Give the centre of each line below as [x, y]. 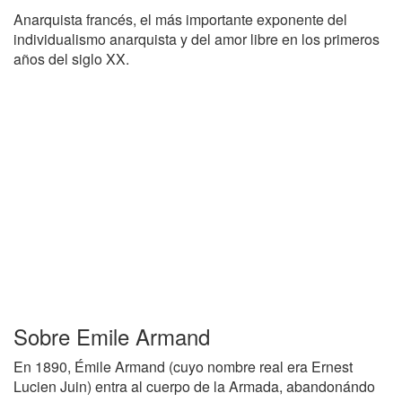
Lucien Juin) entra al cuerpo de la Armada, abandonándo [194, 386]
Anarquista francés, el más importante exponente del [180, 19]
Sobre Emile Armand [112, 336]
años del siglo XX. [71, 59]
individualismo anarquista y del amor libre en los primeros [197, 39]
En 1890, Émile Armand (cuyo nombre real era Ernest [183, 367]
